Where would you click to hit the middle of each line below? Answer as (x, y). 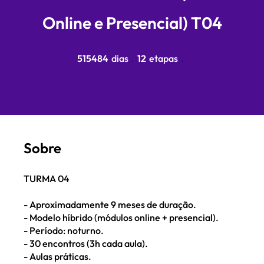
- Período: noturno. (64, 230)
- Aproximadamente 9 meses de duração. (110, 204)
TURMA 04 (47, 178)
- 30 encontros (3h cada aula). (86, 243)
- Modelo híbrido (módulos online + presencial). (121, 217)
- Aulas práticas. (57, 256)
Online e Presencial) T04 (132, 23)
